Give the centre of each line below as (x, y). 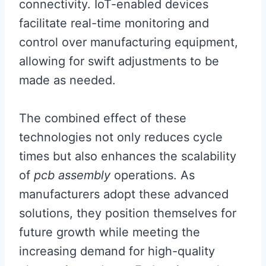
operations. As (153, 175)
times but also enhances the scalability (128, 156)
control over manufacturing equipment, (129, 42)
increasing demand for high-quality (117, 251)
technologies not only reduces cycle (121, 137)
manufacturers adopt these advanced (124, 194)
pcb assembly (72, 175)
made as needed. (67, 80)
